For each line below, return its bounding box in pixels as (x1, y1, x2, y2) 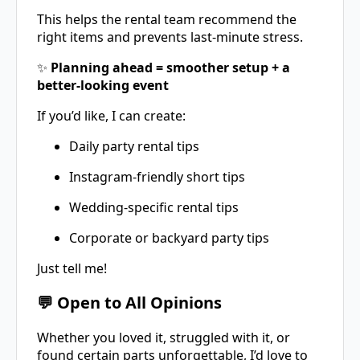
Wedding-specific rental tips (69, 198, 239, 216)
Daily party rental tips (69, 137, 199, 155)
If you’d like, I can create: (37, 106, 186, 125)
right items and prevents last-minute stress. (37, 27, 303, 46)
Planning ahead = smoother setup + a (51, 58, 290, 76)
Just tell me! (37, 259, 107, 277)
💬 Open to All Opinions (37, 291, 222, 313)
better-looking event (37, 76, 169, 94)
